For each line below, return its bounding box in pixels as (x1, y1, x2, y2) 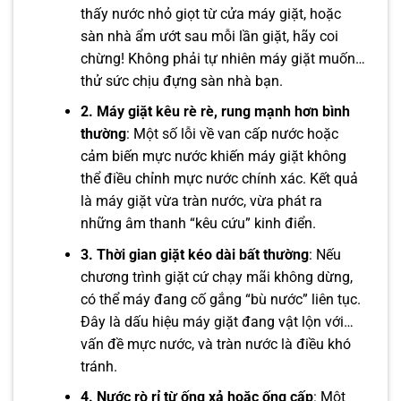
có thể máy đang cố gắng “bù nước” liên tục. (80, 290, 361, 308)
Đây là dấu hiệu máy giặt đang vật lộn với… (80, 312, 354, 330)
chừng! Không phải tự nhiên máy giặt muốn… (80, 49, 365, 67)
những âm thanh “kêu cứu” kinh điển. (80, 215, 316, 233)
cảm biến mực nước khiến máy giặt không (80, 148, 346, 166)
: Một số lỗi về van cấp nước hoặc (125, 125, 338, 143)
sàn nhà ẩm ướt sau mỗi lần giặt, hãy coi (80, 27, 338, 45)
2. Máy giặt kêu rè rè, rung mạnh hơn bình (80, 103, 350, 121)
